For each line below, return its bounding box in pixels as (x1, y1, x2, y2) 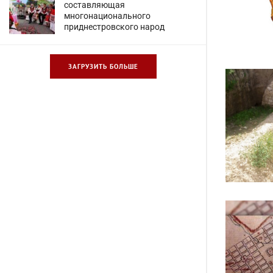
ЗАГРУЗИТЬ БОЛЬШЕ (68, 62, 138, 71)
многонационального (64, 11, 151, 21)
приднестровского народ (64, 22, 165, 32)
